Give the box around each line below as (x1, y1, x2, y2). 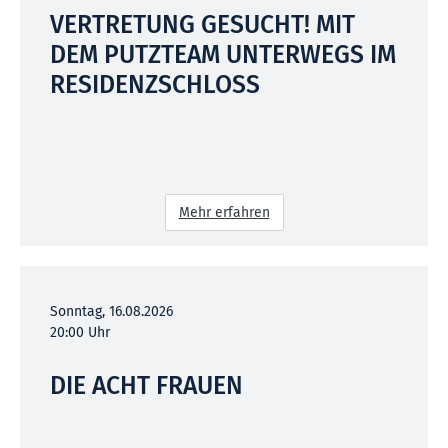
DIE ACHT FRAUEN (50, 370, 243, 401)
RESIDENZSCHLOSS (50, 69, 260, 100)
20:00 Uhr (50, 323, 110, 341)
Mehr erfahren (178, 203, 270, 221)
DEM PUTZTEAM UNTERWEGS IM (50, 39, 396, 70)
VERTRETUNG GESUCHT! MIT (50, 9, 355, 40)
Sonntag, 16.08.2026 (50, 302, 173, 320)
